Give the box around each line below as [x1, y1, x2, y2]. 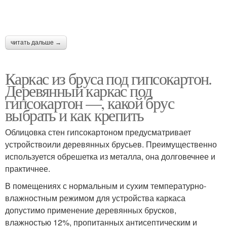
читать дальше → [11, 39, 61, 46]
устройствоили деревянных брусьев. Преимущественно [5, 138, 217, 150]
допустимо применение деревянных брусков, [5, 204, 176, 216]
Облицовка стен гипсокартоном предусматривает [5, 126, 191, 138]
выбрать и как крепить [5, 104, 144, 126]
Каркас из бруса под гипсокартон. [5, 67, 212, 89]
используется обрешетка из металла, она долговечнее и [5, 150, 215, 162]
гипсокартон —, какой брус [5, 92, 174, 113]
